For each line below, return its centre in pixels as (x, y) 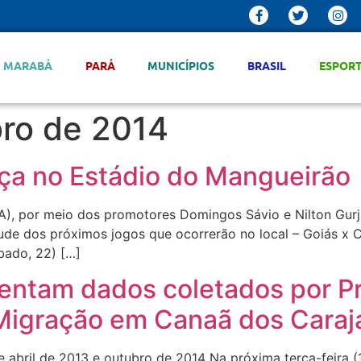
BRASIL (267, 65)
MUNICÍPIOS (181, 65)
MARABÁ (27, 65)
